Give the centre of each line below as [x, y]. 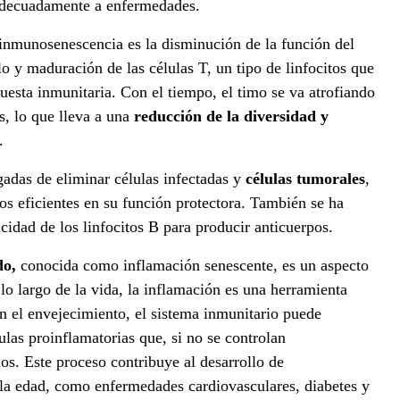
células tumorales [305, 179]
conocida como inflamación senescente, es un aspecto [192, 266]
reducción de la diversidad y [231, 117]
